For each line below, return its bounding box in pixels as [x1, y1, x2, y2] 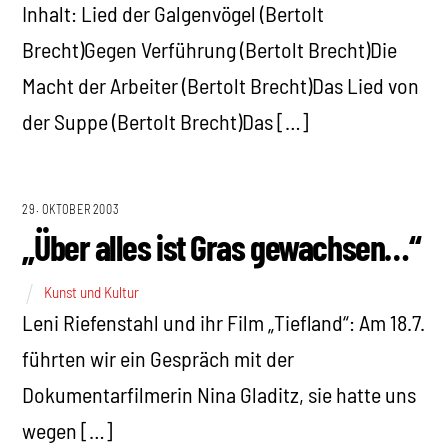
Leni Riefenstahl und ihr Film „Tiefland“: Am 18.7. [22, 309, 426, 336]
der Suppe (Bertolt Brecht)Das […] [22, 107, 310, 134]
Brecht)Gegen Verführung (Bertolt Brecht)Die [22, 35, 398, 62]
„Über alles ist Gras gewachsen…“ [22, 224, 421, 268]
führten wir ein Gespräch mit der [22, 345, 295, 372]
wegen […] [22, 417, 114, 444]
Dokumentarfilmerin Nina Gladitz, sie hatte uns [22, 381, 417, 408]
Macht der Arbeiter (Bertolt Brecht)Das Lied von [22, 71, 420, 98]
